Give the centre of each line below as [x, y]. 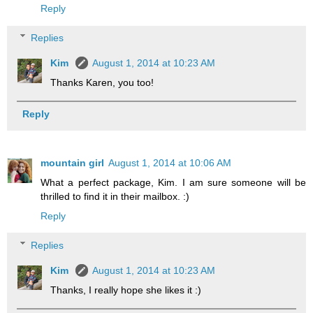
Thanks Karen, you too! [102, 82]
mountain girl [72, 162]
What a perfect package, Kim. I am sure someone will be [173, 182]
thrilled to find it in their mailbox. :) [115, 196]
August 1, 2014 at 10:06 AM [170, 162]
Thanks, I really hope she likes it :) [126, 290]
